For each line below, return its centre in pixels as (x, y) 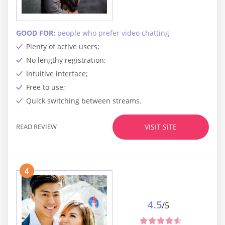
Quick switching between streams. (84, 100)
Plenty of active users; (63, 46)
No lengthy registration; (66, 60)
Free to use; (46, 87)
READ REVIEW (36, 127)
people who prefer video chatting (113, 33)
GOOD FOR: (37, 33)
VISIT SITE (161, 127)
